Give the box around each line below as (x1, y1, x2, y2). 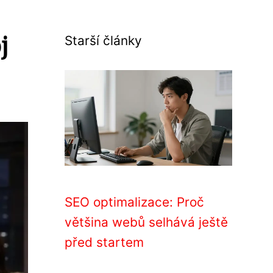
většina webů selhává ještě (65, 214, 228, 230)
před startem (65, 235, 144, 250)
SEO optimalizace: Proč (65, 194, 204, 210)
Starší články (65, 33, 142, 48)
